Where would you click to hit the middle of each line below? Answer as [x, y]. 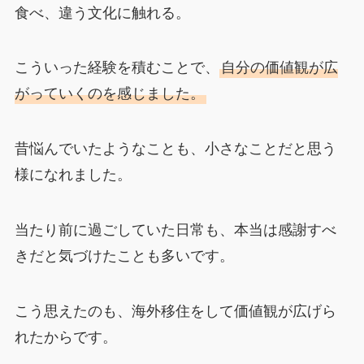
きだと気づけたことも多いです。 [124, 255]
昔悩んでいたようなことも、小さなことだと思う [175, 147]
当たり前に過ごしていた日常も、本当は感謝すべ [175, 229]
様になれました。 [73, 173]
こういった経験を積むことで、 [117, 66]
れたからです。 [65, 335]
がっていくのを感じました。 [109, 92]
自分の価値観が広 [279, 66]
